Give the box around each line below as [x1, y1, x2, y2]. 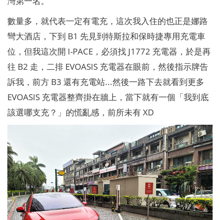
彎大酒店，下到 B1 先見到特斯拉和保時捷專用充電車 [7, 29, 205, 42]
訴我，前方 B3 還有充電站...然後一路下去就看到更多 [7, 75, 204, 87]
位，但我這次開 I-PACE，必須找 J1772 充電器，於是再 [7, 45, 211, 57]
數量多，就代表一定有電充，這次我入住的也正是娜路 [7, 14, 208, 27]
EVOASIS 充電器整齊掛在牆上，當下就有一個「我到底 [7, 90, 209, 103]
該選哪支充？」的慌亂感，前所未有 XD [7, 106, 154, 118]
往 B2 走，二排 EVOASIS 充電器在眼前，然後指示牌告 [7, 60, 208, 72]
